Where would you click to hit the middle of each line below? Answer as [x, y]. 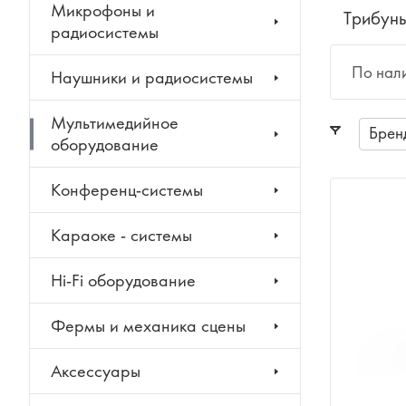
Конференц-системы [127, 190]
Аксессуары [96, 371]
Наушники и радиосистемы [152, 77]
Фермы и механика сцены [148, 326]
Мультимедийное [115, 123]
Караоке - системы [121, 235]
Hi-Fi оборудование [123, 280]
